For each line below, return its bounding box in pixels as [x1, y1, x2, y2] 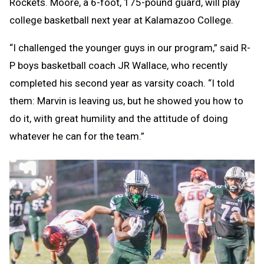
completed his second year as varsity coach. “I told [9, 77, 235, 89]
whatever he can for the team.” [9, 130, 144, 142]
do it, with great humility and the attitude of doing [9, 112, 228, 124]
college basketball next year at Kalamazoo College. [9, 14, 233, 26]
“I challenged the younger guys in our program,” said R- [9, 41, 250, 54]
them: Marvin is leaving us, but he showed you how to [9, 94, 243, 107]
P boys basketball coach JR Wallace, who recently [9, 59, 227, 71]
